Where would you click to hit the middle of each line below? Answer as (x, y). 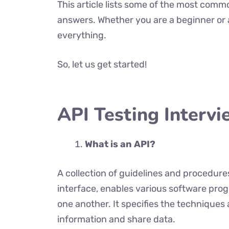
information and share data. (116, 219)
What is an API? (121, 144)
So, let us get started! (102, 64)
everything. (83, 35)
